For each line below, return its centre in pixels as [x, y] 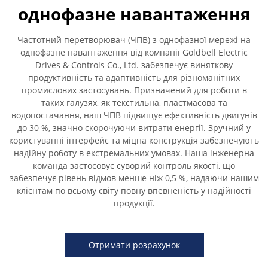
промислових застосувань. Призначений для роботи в [134, 90]
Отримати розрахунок [134, 245]
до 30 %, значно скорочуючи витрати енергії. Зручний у [134, 128]
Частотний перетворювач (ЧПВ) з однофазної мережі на [134, 40]
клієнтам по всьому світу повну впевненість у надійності [134, 191]
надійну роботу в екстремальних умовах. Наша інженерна [134, 153]
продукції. [134, 203]
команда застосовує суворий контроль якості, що [134, 165]
